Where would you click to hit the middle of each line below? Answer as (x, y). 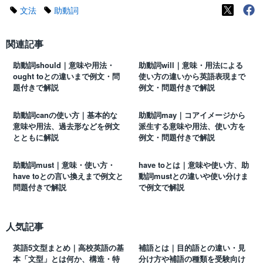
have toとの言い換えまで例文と (68, 176)
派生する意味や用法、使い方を (192, 126)
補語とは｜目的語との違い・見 (192, 248)
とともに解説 (36, 137)
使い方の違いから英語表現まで (192, 76)
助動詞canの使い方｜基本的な (65, 115)
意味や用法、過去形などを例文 (66, 126)
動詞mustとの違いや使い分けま (193, 176)
